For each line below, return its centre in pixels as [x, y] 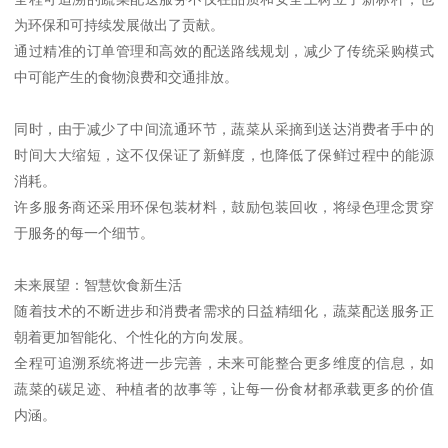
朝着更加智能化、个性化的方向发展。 [133, 337]
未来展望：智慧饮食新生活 [98, 285]
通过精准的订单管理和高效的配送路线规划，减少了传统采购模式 [224, 51]
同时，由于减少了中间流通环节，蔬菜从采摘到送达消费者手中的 [224, 129]
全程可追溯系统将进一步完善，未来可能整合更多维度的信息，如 [224, 363]
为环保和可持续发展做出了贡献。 [119, 25]
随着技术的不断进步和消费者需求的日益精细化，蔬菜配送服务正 [224, 311]
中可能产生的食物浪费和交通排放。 [126, 77]
